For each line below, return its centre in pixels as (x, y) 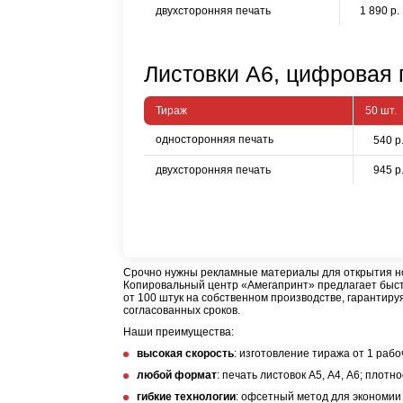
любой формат (177, 375)
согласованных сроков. (182, 310)
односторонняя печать (215, 139)
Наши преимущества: (179, 332)
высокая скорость (185, 354)
